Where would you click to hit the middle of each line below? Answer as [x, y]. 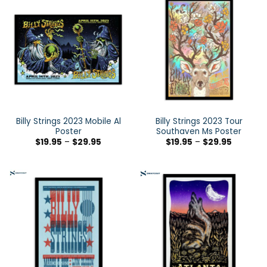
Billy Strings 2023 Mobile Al [68, 121]
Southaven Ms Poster [199, 131]
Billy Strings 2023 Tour [199, 121]
